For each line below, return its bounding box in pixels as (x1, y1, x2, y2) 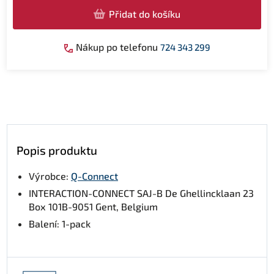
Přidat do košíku (109, 7, 180, 20)
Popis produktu (17, 143, 97, 157)
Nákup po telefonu (73, 41, 160, 53)
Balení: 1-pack (29, 218, 91, 229)
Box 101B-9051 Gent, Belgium (29, 201, 158, 212)
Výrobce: (29, 170, 71, 182)
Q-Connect (71, 170, 118, 182)
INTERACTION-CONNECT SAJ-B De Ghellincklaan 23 (29, 187, 254, 199)
